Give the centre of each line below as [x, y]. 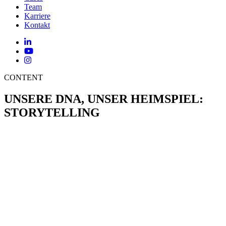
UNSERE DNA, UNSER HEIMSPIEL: [104, 99]
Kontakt [37, 25]
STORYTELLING [52, 112]
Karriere [37, 16]
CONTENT [23, 77]
